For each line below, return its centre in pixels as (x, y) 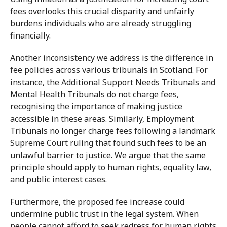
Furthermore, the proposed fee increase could (97, 202)
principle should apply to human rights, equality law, (111, 167)
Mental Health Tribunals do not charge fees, (94, 94)
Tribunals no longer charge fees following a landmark (113, 131)
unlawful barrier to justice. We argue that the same (108, 155)
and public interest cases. (60, 179)
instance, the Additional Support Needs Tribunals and (113, 82)
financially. (31, 35)
